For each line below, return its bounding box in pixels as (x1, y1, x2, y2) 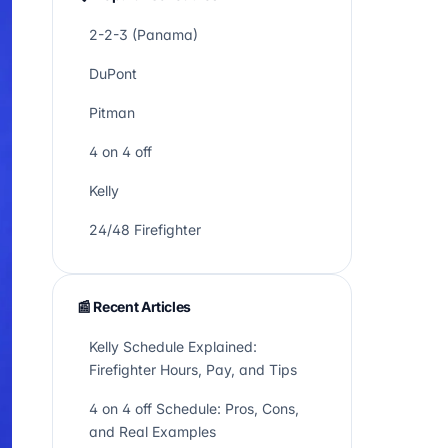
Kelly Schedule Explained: (89, 338, 257, 355)
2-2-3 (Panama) (89, 26, 198, 43)
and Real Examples (89, 423, 216, 440)
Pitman (89, 104, 135, 121)
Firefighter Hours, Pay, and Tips (89, 361, 297, 378)
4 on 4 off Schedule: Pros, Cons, (89, 400, 299, 417)
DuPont (89, 65, 137, 82)
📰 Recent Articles (77, 298, 192, 315)
